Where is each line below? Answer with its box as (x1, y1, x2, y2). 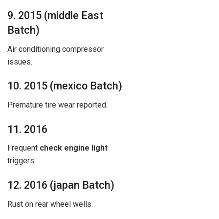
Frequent (7, 143, 40, 153)
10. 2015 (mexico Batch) (7, 80, 122, 92)
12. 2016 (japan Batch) (7, 178, 114, 191)
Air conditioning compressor (7, 44, 104, 54)
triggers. (7, 156, 36, 166)
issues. (7, 57, 32, 66)
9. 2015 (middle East (7, 9, 103, 22)
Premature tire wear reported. (7, 100, 108, 109)
